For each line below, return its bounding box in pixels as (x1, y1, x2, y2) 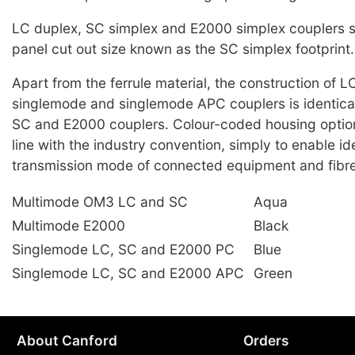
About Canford (16, 332, 117, 349)
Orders (242, 332, 289, 349)
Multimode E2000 (12, 216, 125, 234)
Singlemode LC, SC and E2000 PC (12, 240, 235, 258)
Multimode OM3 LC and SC (12, 193, 188, 210)
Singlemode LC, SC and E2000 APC (12, 264, 244, 281)
